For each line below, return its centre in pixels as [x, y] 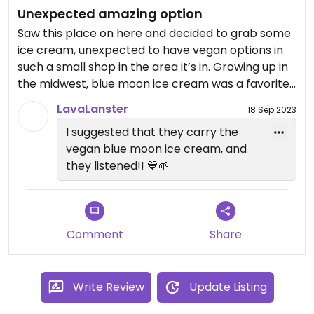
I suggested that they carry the [152, 132]
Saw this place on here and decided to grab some [154, 33]
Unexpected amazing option [110, 14]
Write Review [108, 287]
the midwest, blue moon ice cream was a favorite [153, 84]
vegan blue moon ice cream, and [156, 149]
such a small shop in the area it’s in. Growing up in [153, 67]
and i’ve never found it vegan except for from [142, 101]
